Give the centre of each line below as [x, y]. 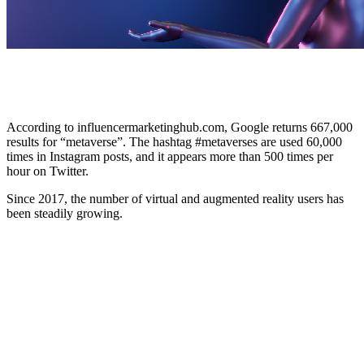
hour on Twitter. [48, 171]
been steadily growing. [65, 213]
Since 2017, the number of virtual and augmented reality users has [175, 198]
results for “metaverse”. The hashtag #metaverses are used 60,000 [174, 141]
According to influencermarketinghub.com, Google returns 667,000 [180, 127]
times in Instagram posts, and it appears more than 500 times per [170, 156]
